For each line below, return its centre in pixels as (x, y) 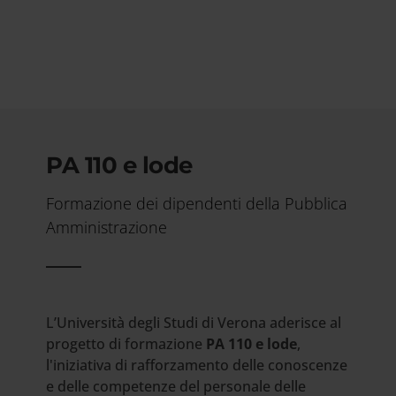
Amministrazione (107, 227)
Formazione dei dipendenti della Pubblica (197, 203)
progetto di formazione (126, 343)
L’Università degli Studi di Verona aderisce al (194, 322)
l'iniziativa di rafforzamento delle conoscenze (197, 365)
